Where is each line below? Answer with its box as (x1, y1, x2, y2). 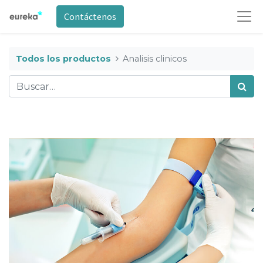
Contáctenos (63, 11, 116, 22)
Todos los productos (16, 53, 111, 64)
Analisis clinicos (123, 53, 187, 64)
